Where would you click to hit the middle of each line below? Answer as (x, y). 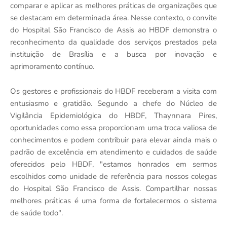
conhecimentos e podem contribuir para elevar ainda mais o (113, 140)
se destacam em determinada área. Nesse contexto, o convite (113, 17)
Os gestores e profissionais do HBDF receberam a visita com (113, 91)
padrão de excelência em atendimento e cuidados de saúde (113, 152)
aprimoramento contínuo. (52, 66)
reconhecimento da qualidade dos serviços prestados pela (113, 42)
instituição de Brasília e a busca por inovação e (113, 54)
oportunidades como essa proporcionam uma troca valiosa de (113, 127)
